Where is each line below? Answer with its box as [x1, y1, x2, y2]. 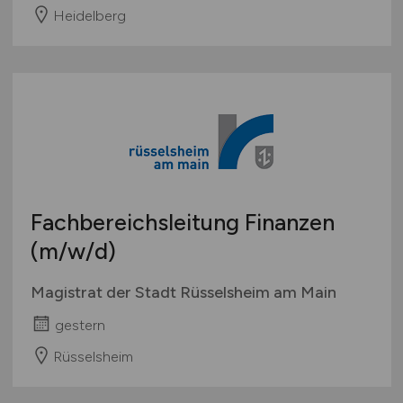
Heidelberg [52, 6, 126, 24]
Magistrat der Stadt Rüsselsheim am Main [30, 282, 336, 303]
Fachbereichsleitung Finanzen [30, 209, 335, 237]
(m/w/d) [30, 237, 116, 265]
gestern [54, 316, 105, 334]
